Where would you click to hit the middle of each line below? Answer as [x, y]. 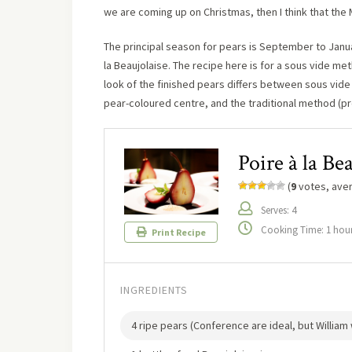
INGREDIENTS [154, 290]
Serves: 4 [279, 210]
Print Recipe [178, 232]
